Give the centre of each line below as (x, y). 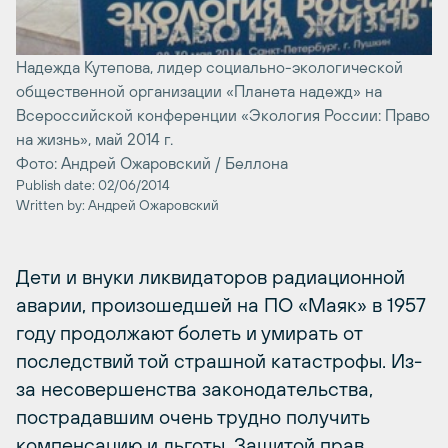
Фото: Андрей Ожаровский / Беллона (152, 162)
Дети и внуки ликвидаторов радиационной (210, 276)
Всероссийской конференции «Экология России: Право (223, 114)
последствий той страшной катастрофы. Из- (219, 360)
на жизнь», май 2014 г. (94, 138)
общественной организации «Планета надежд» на (199, 90)
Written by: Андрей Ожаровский (117, 204)
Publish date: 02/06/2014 (93, 184)
